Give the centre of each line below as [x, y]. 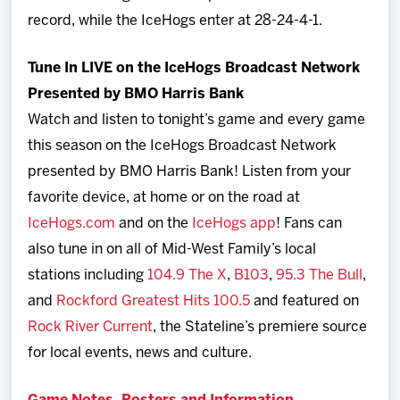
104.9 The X [187, 276]
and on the [154, 224]
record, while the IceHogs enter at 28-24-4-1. [175, 21]
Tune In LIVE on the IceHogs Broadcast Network [194, 69]
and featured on [305, 302]
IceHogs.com [72, 224]
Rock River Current [91, 328]
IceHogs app [234, 224]
